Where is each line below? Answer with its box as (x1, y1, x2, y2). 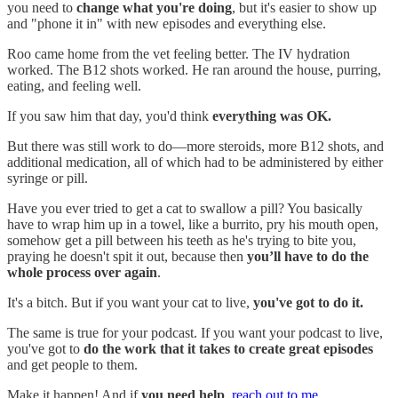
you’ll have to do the (247, 248, 369, 264)
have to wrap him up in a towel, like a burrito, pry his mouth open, (7, 216, 378, 232)
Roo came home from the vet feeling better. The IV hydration (7, 45, 350, 61)
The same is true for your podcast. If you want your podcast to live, (7, 324, 383, 340)
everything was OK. (212, 107, 331, 123)
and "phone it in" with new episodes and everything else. (7, 15, 326, 31)
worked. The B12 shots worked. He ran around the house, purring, (7, 61, 381, 77)
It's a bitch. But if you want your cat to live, (7, 294, 253, 310)
